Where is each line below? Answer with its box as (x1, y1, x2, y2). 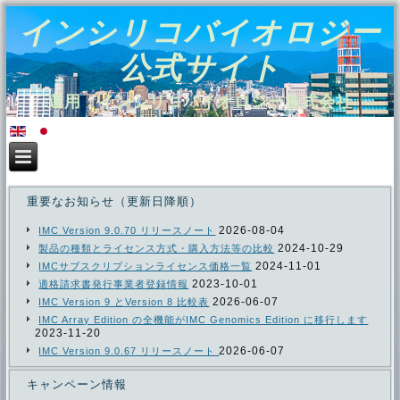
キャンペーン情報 (27, 378, 128, 392)
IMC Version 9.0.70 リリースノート (38, 225, 216, 237)
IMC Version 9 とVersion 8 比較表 (38, 296, 210, 308)
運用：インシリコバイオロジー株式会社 (47, 92, 353, 111)
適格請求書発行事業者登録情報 (38, 279, 189, 290)
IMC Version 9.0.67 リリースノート (38, 346, 220, 357)
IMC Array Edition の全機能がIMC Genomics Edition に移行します (38, 314, 369, 326)
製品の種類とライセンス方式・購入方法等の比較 (38, 243, 275, 254)
